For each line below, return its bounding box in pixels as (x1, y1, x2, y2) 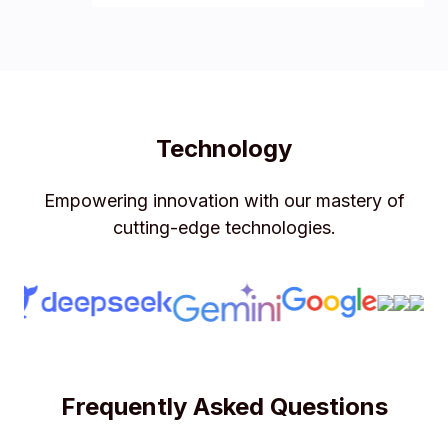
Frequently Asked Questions (60, 392, 388, 422)
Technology (156, 134, 292, 164)
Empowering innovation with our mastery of (43, 190, 405, 212)
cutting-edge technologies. (112, 217, 336, 239)
